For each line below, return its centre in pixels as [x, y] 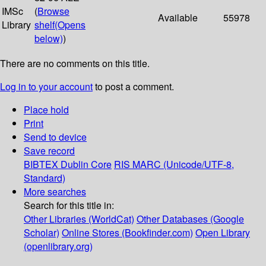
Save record [49, 151]
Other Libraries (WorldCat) [79, 219]
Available [178, 18]
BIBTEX [41, 164]
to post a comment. [133, 87]
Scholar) [42, 233]
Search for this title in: [69, 205]
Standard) [45, 178]
